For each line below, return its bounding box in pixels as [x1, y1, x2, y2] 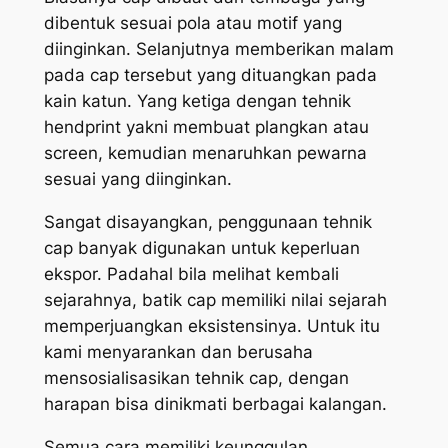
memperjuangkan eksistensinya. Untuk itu [43, 316, 380, 337]
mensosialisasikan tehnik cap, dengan [43, 368, 349, 389]
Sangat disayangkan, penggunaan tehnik [43, 212, 372, 233]
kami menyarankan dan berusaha [43, 342, 313, 363]
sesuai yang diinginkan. [43, 169, 232, 190]
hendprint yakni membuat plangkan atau [43, 117, 369, 138]
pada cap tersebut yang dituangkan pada [43, 65, 377, 86]
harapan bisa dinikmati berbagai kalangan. [43, 394, 387, 415]
